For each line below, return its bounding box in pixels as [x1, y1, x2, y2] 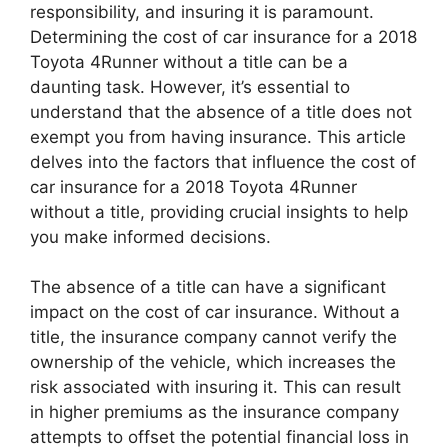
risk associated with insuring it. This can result [30, 377, 401, 397]
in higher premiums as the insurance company [30, 402, 399, 422]
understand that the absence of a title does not [30, 101, 412, 122]
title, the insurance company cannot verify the [30, 327, 397, 347]
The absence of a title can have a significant [30, 277, 386, 297]
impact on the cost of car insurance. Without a [30, 302, 400, 322]
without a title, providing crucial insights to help [30, 201, 408, 222]
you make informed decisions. [30, 226, 271, 247]
